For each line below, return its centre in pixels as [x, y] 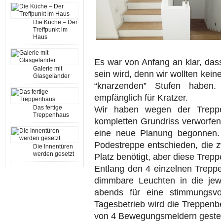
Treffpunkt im [50, 30]
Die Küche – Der [55, 22]
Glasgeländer [51, 76]
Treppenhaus [51, 115]
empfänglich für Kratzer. [141, 98]
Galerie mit [48, 69]
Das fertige [48, 108]
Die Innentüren [53, 147]
